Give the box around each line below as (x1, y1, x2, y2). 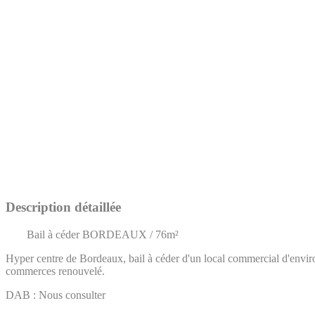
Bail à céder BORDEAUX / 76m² (27, 229, 179, 241)
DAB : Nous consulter (6, 289, 105, 302)
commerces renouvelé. (6, 265, 105, 278)
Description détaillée (6, 200, 121, 215)
